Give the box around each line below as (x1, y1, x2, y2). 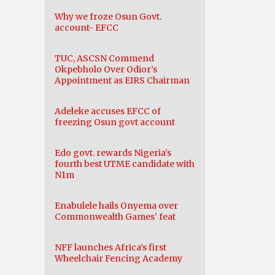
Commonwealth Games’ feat (55, 211, 176, 222)
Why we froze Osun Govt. (55, 11, 161, 22)
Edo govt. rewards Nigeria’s (55, 147, 171, 158)
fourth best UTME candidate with (55, 158, 195, 169)
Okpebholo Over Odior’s (55, 64, 157, 75)
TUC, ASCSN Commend (55, 53, 154, 64)
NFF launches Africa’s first (55, 242, 166, 253)
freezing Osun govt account (55, 117, 175, 128)
